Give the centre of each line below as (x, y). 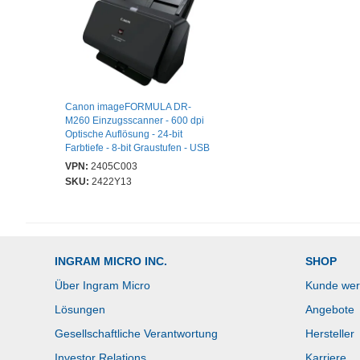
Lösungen (80, 310)
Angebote (330, 310)
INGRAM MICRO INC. (111, 262)
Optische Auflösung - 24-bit (124, 135)
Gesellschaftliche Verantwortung (136, 334)
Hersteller (330, 334)
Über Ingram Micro (102, 286)
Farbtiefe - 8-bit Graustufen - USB (137, 148)
